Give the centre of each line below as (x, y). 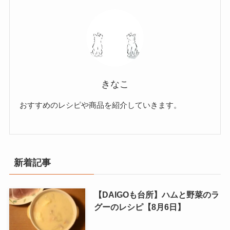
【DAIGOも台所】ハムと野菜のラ (156, 194)
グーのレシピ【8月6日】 (139, 207)
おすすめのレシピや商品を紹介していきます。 (101, 105)
